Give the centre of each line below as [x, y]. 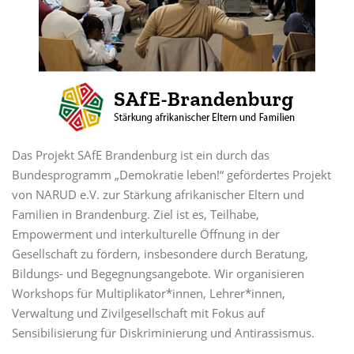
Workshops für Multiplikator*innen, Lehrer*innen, [149, 294]
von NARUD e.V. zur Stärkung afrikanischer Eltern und [158, 195]
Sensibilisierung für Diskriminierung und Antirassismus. [163, 333]
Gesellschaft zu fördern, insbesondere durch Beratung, [160, 254]
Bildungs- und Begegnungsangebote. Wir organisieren [158, 274]
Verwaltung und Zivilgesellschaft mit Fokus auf [138, 313]
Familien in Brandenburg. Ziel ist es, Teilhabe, [136, 215]
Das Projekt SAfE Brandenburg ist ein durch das [141, 155]
